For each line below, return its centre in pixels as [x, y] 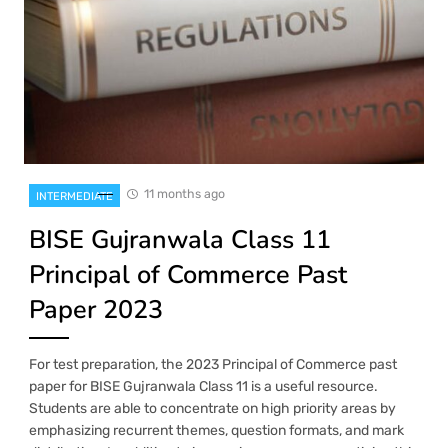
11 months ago [184, 193]
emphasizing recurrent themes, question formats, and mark [216, 430]
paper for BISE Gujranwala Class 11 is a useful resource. [203, 386]
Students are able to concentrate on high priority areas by [212, 408]
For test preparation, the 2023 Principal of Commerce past [213, 364]
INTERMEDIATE [74, 196]
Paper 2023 [96, 309]
